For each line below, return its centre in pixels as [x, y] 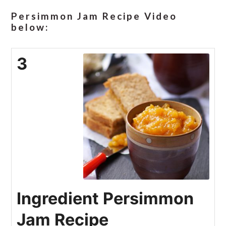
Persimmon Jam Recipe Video [94, 16]
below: [31, 27]
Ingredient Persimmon [105, 198]
